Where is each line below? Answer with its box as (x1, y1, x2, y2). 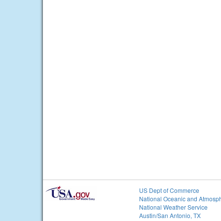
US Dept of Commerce (139, 186, 199, 195)
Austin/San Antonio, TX (139, 211, 201, 220)
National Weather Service (139, 203, 208, 212)
